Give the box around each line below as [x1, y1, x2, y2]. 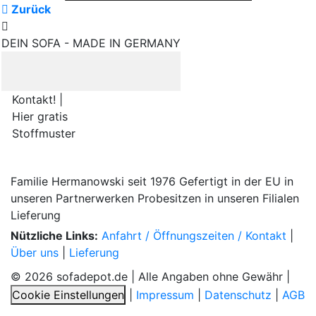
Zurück [8, 1, 51, 16]
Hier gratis [12, 109, 68, 123]
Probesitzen [138, 190, 205, 205]
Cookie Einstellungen [12, 287, 124, 302]
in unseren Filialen [205, 190, 299, 205]
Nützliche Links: [11, 228, 98, 243]
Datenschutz [205, 287, 272, 302]
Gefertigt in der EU [179, 174, 284, 188]
